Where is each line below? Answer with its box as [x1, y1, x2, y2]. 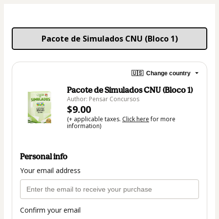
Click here [122, 115, 149, 123]
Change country [146, 69, 191, 77]
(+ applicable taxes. [67, 115, 122, 123]
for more [149, 115, 175, 123]
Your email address [20, 166, 81, 175]
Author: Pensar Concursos [67, 95, 139, 103]
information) [67, 122, 101, 130]
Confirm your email [20, 205, 81, 215]
